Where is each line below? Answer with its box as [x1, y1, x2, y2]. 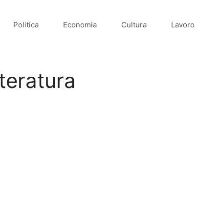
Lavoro [171, 20, 195, 29]
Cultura [121, 20, 147, 29]
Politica [13, 20, 39, 29]
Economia [63, 20, 97, 29]
